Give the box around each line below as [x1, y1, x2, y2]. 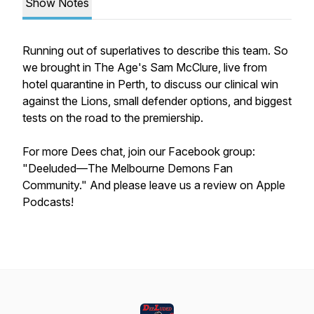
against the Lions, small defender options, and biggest [22, 94, 292, 108]
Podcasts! [22, 195, 74, 209]
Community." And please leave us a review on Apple [22, 178, 285, 192]
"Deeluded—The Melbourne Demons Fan [22, 161, 233, 175]
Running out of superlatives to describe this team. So [22, 43, 288, 57]
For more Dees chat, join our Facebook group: [22, 144, 255, 158]
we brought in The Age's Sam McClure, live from [22, 60, 267, 74]
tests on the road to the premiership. [22, 111, 206, 125]
